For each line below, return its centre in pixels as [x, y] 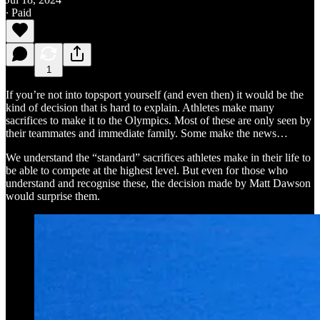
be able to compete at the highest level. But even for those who [147, 170]
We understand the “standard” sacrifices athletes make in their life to [158, 157]
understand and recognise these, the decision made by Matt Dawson [158, 183]
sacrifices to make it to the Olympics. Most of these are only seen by [159, 120]
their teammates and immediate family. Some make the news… [147, 133]
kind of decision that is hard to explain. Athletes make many [140, 107]
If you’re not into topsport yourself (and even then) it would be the [155, 94]
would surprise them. [53, 196]
